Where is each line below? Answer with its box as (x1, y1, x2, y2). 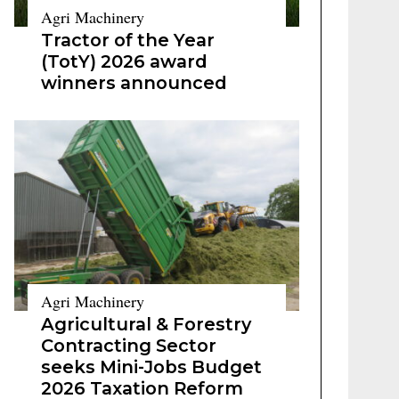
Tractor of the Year (41, 29, 215, 51)
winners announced (41, 72, 227, 94)
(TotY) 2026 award (41, 51, 208, 72)
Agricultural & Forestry (41, 313, 251, 335)
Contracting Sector (41, 335, 216, 356)
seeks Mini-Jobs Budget (41, 356, 262, 378)
